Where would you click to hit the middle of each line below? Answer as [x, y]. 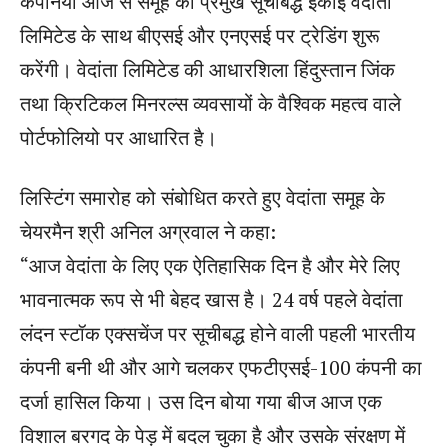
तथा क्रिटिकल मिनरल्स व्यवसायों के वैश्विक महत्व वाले [210, 103]
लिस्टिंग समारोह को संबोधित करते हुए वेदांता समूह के [202, 197]
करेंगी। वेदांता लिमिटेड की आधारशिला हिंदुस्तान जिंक [207, 69]
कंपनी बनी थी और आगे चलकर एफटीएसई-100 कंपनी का [221, 367]
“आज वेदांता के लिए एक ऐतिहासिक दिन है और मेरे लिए [210, 265]
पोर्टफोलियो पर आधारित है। [118, 137]
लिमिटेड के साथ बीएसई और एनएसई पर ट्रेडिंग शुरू [200, 35]
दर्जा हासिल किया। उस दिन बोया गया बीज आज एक [201, 401]
